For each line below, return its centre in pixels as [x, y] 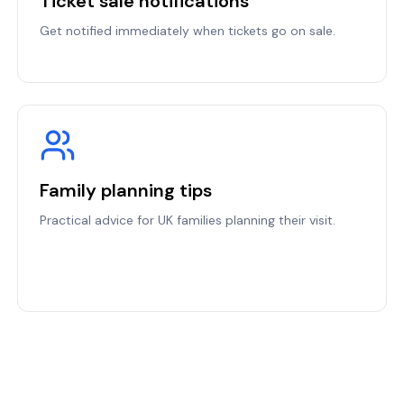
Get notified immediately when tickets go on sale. [187, 31]
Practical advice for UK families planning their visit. [187, 220]
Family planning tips [125, 190]
